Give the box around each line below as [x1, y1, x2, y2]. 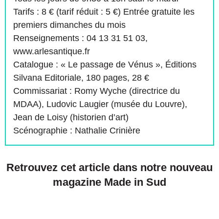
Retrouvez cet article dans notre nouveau [6, 161, 213, 174]
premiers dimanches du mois [13, 20, 126, 30]
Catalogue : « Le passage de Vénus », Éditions [13, 59, 197, 69]
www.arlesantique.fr [13, 46, 90, 56]
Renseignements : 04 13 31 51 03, [13, 33, 148, 43]
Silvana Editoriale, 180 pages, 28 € [13, 72, 149, 83]
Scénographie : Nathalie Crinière [13, 125, 140, 135]
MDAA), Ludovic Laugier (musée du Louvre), [13, 99, 187, 109]
